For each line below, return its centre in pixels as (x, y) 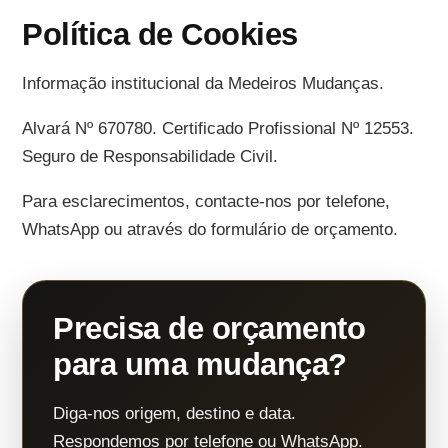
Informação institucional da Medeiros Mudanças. (203, 83)
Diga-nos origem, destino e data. (174, 413)
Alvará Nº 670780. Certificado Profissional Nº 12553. (218, 128)
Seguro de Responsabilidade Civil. (150, 156)
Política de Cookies (160, 34)
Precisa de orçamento (209, 328)
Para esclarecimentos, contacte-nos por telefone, (206, 201)
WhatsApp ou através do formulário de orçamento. (210, 229)
